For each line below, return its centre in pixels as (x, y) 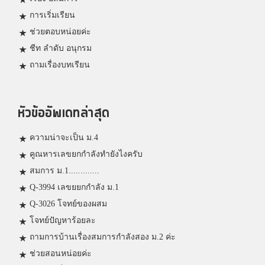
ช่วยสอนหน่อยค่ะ (61, 254)
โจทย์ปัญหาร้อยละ (63, 221)
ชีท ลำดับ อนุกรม (61, 49)
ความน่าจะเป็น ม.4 (64, 138)
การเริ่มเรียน (52, 15)
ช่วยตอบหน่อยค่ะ (60, 32)
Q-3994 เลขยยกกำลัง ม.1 (74, 188)
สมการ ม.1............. (64, 171)
